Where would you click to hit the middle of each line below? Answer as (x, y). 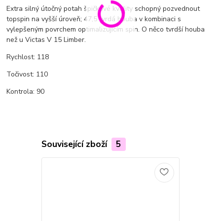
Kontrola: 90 (26, 92)
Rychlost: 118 (28, 57)
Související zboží (75, 144)
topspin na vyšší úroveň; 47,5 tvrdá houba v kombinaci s (94, 19)
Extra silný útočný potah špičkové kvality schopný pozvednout (103, 9)
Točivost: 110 (27, 74)
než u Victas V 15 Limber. (46, 40)
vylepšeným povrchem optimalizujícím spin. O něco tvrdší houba (106, 30)
